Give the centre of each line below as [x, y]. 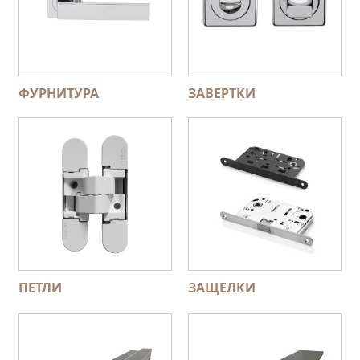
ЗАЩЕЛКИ [222, 288]
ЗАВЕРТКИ [222, 93]
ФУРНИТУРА [59, 93]
